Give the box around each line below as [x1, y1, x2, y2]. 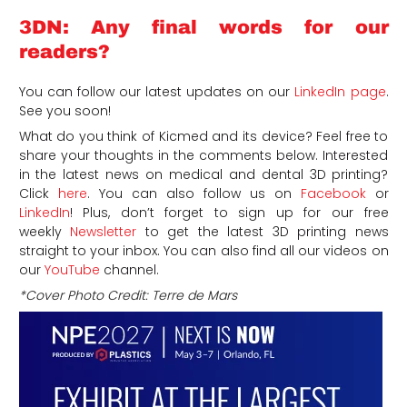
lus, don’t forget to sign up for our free [90, 203, 389, 223]
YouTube [44, 261, 100, 280]
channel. [99, 261, 159, 280]
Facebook [300, 184, 366, 203]
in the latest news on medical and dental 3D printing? [18, 165, 389, 184]
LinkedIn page [294, 83, 386, 102]
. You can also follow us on [86, 184, 301, 203]
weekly [18, 223, 70, 242]
